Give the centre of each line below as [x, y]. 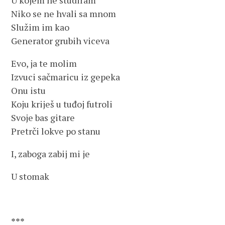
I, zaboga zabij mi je [51, 154]
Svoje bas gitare [43, 118]
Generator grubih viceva [61, 41]
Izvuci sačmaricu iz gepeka [66, 77]
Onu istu [29, 90]
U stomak [30, 176]
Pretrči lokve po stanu [56, 131]
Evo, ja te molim [44, 63]
